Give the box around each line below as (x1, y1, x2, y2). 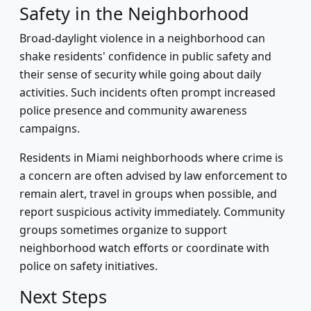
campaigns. (19, 121, 80, 136)
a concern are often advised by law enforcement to (19, 168, 287, 183)
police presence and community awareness (19, 103, 247, 118)
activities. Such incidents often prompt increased (19, 85, 276, 100)
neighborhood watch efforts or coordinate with (19, 240, 269, 255)
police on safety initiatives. (19, 258, 158, 274)
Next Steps (19, 285, 107, 308)
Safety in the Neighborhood (19, 1, 249, 25)
